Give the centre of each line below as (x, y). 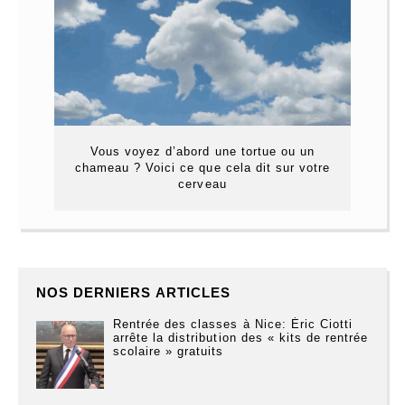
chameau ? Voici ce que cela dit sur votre (202, 167)
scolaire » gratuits (168, 351)
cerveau (202, 184)
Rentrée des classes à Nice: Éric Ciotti (233, 324)
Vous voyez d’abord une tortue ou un (202, 151)
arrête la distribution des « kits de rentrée (240, 337)
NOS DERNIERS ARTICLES (133, 292)
